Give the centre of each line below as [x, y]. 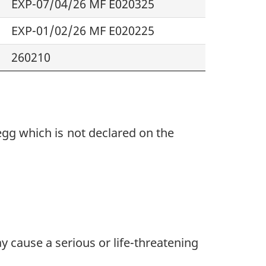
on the [155, 133]
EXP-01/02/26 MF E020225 [83, 30]
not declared [102, 133]
